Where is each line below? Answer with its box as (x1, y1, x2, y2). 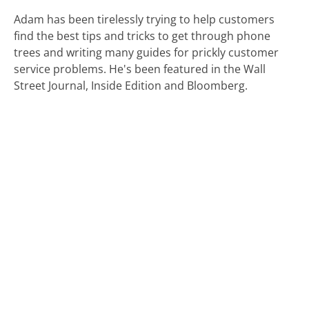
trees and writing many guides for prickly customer (14, 44, 279, 60)
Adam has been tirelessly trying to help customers (14, 11, 275, 27)
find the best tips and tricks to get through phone (14, 28, 271, 43)
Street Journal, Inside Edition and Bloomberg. (14, 77, 248, 93)
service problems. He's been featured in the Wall (14, 61, 266, 77)
